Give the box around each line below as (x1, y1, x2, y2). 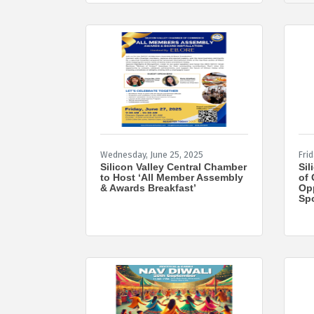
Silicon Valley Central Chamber (100, 161, 247, 172)
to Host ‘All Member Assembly (100, 171, 243, 183)
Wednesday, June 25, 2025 (100, 149, 203, 160)
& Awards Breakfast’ (100, 182, 196, 193)
